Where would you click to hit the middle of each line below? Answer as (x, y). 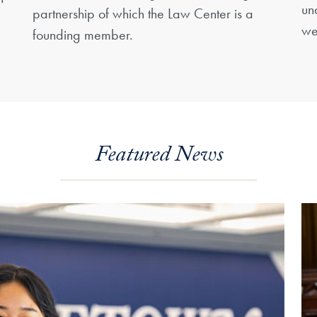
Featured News (158, 157)
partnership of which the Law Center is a (143, 13)
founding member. (83, 34)
